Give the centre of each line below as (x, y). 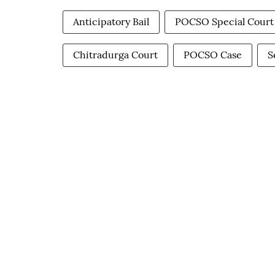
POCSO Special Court (224, 21)
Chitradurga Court (115, 55)
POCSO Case (213, 55)
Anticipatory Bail (111, 21)
